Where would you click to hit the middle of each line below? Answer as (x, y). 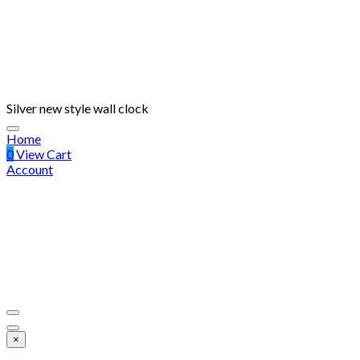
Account (30, 169)
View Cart (43, 154)
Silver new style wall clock (78, 108)
